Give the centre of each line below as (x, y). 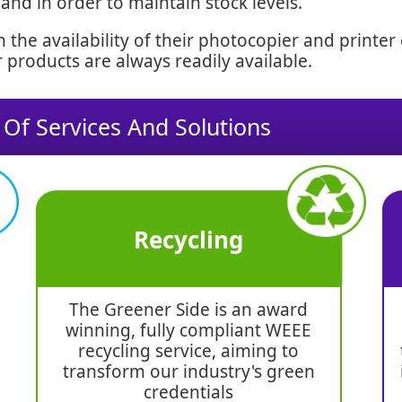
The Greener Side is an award (189, 310)
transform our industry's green (188, 372)
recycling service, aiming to (189, 351)
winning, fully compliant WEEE (189, 331)
